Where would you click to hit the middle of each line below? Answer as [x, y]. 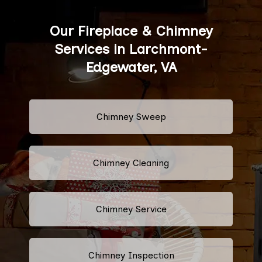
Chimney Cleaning [131, 163]
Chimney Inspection [131, 255]
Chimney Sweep [131, 116]
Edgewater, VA [131, 67]
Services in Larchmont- [131, 49]
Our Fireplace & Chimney [131, 30]
